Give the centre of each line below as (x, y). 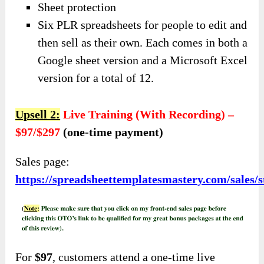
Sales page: (43, 161)
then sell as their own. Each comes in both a (143, 43)
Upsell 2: (38, 114)
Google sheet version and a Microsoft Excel (143, 60)
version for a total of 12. (96, 78)
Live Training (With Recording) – (149, 114)
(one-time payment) (112, 132)
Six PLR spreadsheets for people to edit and (143, 25)
